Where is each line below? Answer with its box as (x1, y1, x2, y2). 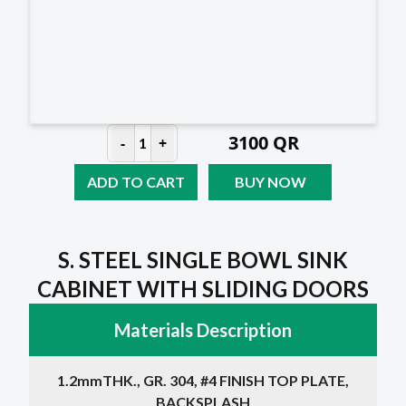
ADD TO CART (87, 172, 185, 190)
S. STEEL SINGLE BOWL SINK (58, 246, 348, 273)
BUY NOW (234, 172, 306, 190)
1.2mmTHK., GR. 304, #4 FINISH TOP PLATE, (57, 371, 349, 389)
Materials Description (114, 318, 292, 341)
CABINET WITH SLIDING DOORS (37, 275, 369, 302)
